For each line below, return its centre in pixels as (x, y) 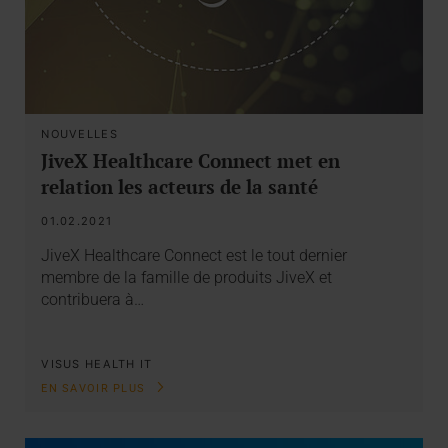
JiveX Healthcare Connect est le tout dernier (194, 255)
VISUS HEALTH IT (97, 364)
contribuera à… (93, 299)
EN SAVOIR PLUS (95, 388)
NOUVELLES (79, 133)
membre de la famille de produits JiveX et (187, 277)
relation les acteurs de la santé (180, 186)
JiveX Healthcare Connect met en (191, 160)
